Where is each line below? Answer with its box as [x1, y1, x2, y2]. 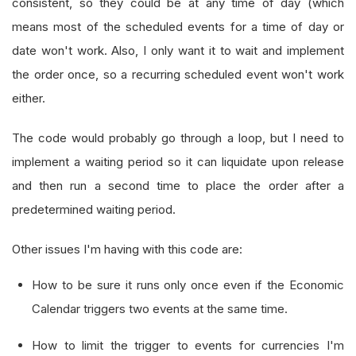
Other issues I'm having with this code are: [12, 242, 246, 257]
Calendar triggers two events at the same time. [32, 301, 291, 316]
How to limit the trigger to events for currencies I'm [32, 338, 344, 353]
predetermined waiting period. [12, 202, 179, 217]
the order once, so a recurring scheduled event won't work [12, 67, 344, 82]
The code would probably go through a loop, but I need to [12, 130, 344, 145]
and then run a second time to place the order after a [12, 178, 344, 193]
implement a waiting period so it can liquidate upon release [12, 154, 344, 169]
